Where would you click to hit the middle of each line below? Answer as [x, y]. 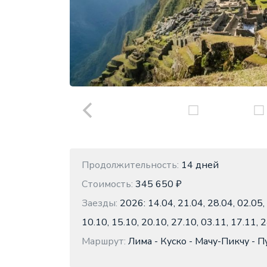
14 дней [199, 165]
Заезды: [100, 203]
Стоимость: [107, 184]
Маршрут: [104, 241]
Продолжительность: [130, 165]
